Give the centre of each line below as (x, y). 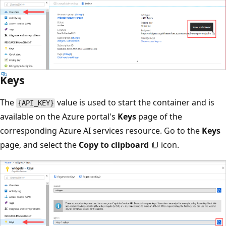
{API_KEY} (36, 103)
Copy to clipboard (114, 145)
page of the (159, 117)
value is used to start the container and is (135, 103)
